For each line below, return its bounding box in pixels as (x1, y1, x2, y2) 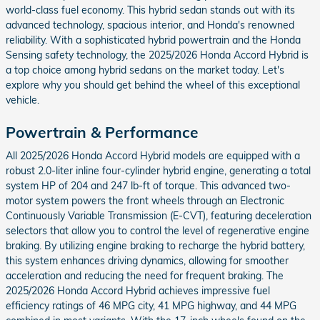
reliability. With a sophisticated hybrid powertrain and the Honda (6, 33, 301, 46)
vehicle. (6, 93, 39, 106)
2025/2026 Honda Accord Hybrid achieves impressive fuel (6, 284, 270, 298)
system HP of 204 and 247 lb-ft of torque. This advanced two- (6, 179, 291, 193)
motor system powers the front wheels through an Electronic (6, 194, 284, 208)
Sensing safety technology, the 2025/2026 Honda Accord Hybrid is (6, 48, 309, 61)
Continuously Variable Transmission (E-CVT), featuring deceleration (6, 209, 311, 223)
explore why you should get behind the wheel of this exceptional (6, 78, 300, 91)
